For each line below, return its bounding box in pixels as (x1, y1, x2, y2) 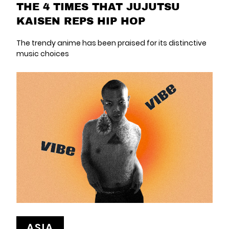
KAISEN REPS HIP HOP (16, 13, 145, 28)
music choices (16, 49, 69, 59)
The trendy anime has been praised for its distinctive (16, 38, 207, 49)
